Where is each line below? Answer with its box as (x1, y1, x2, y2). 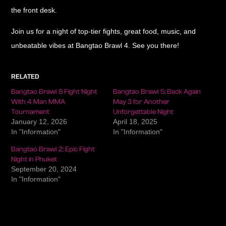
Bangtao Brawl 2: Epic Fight (11, 145, 95, 154)
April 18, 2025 (113, 118, 157, 126)
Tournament (11, 108, 50, 117)
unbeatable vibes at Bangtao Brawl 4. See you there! (11, 41, 180, 50)
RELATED (11, 73, 40, 81)
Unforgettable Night (113, 108, 174, 117)
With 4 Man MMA (11, 98, 66, 106)
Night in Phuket (11, 155, 58, 164)
